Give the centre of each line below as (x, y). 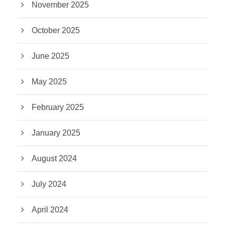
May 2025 (49, 82)
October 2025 (56, 30)
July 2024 (49, 184)
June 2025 (50, 56)
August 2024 (54, 158)
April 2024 (50, 210)
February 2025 (58, 107)
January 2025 (56, 133)
